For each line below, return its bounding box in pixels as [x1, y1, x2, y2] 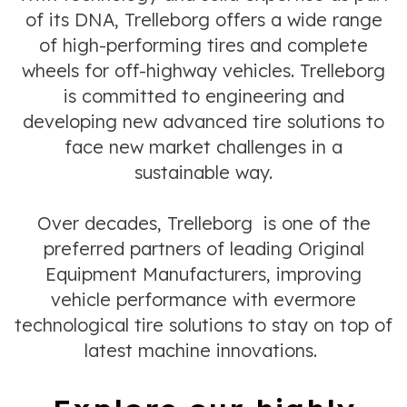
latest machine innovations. [84, 339, 323, 362]
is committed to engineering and [63, 84, 344, 107]
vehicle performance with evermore [51, 288, 356, 311]
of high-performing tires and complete [39, 34, 368, 56]
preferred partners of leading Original [43, 237, 364, 260]
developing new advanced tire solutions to [23, 110, 384, 133]
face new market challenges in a [65, 135, 342, 158]
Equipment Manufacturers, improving [45, 263, 362, 285]
